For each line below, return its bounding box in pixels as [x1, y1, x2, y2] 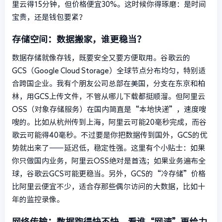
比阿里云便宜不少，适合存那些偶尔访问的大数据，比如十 [12, 183, 205, 191]
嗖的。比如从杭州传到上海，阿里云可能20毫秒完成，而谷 [12, 118, 207, 126]
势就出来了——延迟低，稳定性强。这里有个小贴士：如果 [12, 144, 205, 152]
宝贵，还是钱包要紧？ [12, 13, 86, 21]
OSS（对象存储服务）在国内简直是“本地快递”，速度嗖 [12, 106, 206, 113]
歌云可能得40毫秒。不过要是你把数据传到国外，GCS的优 [12, 131, 207, 139]
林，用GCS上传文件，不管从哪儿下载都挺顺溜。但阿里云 [12, 93, 205, 101]
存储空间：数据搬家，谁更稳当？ [12, 34, 146, 44]
